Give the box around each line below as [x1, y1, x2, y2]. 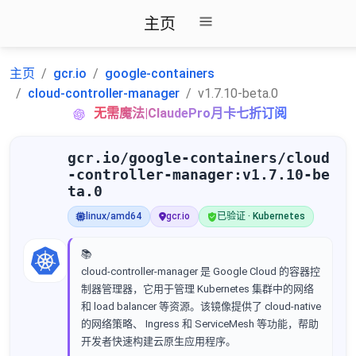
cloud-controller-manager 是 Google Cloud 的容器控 [81, 265, 320, 277]
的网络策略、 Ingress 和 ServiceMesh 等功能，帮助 [81, 318, 319, 330]
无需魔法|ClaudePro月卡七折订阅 [94, 106, 287, 121]
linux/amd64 [86, 211, 141, 222]
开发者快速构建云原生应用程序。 [81, 335, 236, 347]
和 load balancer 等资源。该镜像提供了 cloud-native [81, 300, 321, 312]
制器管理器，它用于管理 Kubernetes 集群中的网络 [81, 283, 314, 295]
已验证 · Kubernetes [217, 211, 305, 222]
